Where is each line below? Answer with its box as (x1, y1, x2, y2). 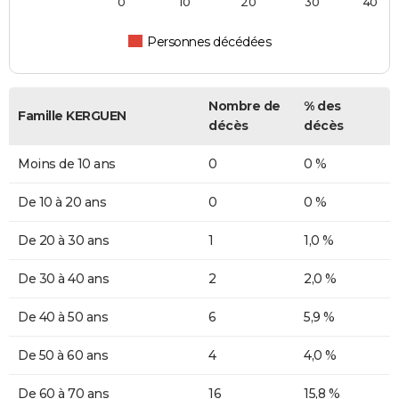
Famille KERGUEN (18, 108, 126, 125)
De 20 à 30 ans (18, 232, 109, 249)
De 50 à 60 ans (18, 347, 108, 364)
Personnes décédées (147, 34, 272, 51)
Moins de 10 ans (18, 156, 116, 173)
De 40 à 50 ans (18, 309, 108, 326)
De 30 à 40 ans (18, 271, 109, 288)
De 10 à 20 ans (18, 194, 106, 211)
